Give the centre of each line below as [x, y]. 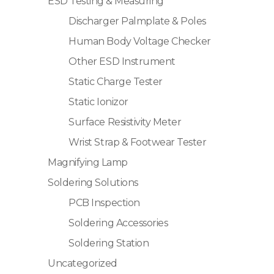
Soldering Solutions [93, 182]
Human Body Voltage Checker [140, 41]
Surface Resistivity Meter [125, 122]
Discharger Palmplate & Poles [137, 21]
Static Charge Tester [116, 81]
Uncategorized [83, 263]
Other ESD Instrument [122, 61]
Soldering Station [109, 243]
